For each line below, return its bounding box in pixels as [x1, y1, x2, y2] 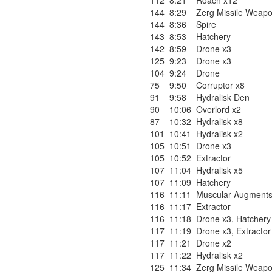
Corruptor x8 [196, 79, 245, 91]
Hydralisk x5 [196, 164, 243, 176]
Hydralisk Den [196, 91, 250, 103]
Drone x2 [196, 237, 231, 249]
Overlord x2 [196, 103, 241, 115]
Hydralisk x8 [196, 115, 243, 127]
